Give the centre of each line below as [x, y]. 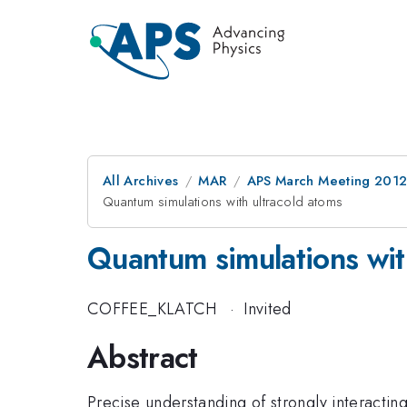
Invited [268, 308]
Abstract [143, 357]
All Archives [141, 181]
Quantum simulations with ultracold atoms [223, 202]
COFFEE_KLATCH [152, 308]
